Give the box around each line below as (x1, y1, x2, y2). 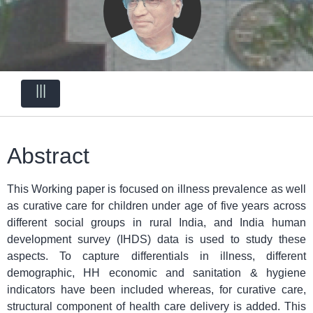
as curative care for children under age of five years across (7, 200, 306, 212)
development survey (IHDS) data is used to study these (7, 233, 306, 246)
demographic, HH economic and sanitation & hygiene (7, 267, 306, 279)
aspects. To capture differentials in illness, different (7, 250, 306, 263)
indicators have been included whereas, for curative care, (7, 284, 306, 296)
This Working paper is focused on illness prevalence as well (7, 183, 306, 196)
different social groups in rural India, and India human (7, 217, 306, 229)
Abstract (7, 143, 89, 169)
